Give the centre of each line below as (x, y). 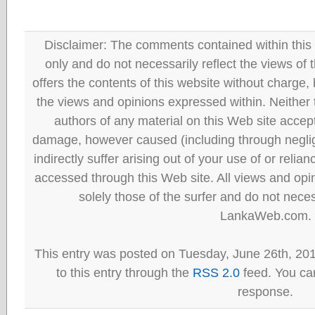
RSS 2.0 (216, 272)
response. (265, 291)
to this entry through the (124, 272)
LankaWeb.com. (265, 216)
